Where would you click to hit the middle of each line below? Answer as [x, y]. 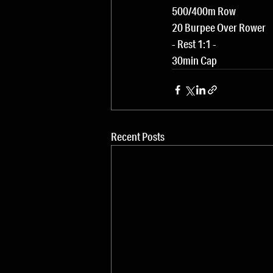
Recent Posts [138, 136]
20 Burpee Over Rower [219, 27]
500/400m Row [204, 11]
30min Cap [194, 60]
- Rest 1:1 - [194, 44]
